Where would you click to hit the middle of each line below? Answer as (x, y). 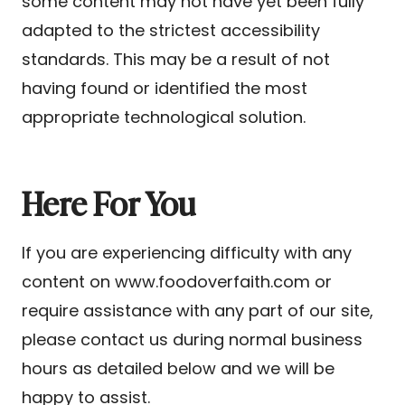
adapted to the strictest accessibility (171, 30)
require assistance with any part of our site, (198, 310)
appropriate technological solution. (164, 117)
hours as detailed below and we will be (178, 368)
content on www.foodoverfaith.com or (177, 281)
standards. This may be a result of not (176, 59)
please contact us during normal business (192, 339)
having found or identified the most (165, 88)
